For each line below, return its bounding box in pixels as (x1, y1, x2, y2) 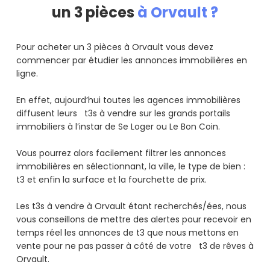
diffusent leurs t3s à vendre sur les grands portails (16, 107, 230, 120)
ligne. (16, 67, 40, 80)
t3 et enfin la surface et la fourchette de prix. (16, 174, 209, 186)
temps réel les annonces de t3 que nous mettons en (16, 227, 239, 239)
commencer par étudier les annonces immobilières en (16, 54, 247, 67)
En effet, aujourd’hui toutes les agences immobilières (16, 94, 240, 107)
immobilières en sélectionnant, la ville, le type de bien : (16, 160, 248, 173)
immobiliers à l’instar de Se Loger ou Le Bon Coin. (16, 121, 222, 133)
